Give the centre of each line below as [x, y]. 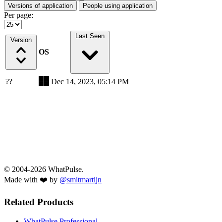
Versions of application [40, 6]
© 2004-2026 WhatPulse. [44, 169]
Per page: [19, 15]
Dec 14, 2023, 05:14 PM [90, 82]
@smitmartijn [81, 180]
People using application [118, 6]
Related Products [39, 202]
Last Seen [90, 36]
